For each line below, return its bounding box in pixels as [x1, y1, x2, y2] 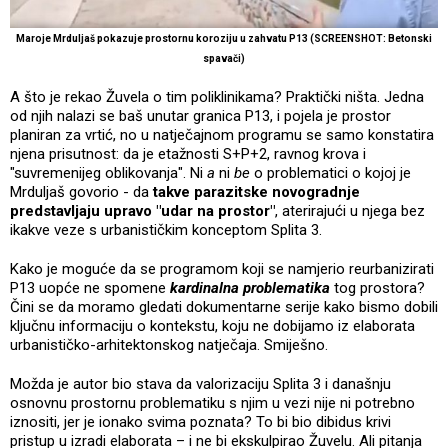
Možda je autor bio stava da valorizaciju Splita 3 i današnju [10, 375, 391, 394]
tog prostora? [330, 279, 425, 298]
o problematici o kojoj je [254, 164, 411, 183]
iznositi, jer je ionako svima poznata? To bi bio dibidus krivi [10, 413, 391, 432]
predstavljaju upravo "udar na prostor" [10, 202, 275, 221]
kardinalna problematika [170, 279, 330, 298]
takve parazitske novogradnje [153, 183, 360, 202]
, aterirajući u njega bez [275, 202, 425, 221]
